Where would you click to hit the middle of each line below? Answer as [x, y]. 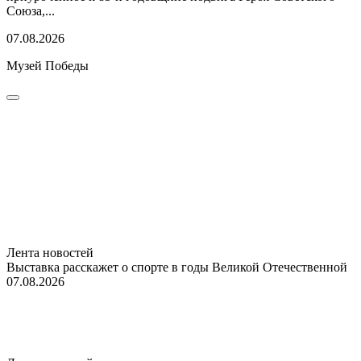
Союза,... [31, 10]
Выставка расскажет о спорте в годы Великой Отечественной [177, 267]
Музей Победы [48, 65]
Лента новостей [50, 252]
